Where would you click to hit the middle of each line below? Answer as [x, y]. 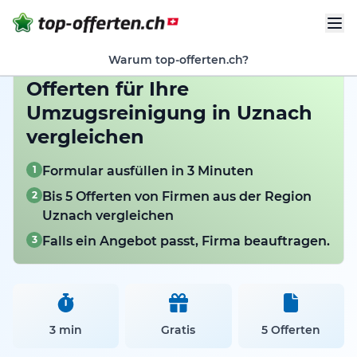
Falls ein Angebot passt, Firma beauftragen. [186, 241]
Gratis [178, 330]
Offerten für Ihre [108, 89]
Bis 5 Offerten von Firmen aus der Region [177, 196]
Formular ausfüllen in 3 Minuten [148, 171]
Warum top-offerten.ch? [178, 60]
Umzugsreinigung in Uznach [169, 113]
